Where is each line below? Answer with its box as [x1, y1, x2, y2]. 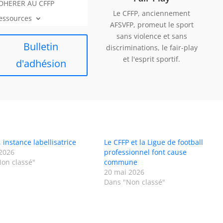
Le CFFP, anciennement [113, 8, 191, 18]
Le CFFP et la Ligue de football [104, 137, 203, 147]
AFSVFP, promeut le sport [110, 20, 194, 30]
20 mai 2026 [104, 167, 144, 177]
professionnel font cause [104, 147, 187, 157]
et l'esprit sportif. [123, 54, 181, 64]
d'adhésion [15, 57, 66, 71]
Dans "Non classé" [104, 177, 165, 187]
